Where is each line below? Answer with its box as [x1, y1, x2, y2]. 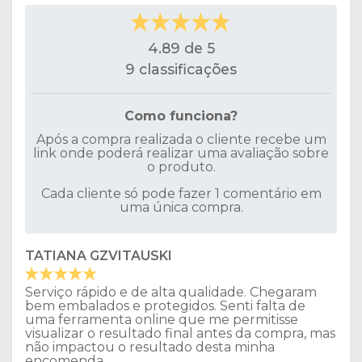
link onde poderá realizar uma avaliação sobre [33, 145, 329, 162]
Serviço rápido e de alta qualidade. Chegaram [25, 284, 317, 301]
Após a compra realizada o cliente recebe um [36, 132, 326, 148]
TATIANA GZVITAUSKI [25, 248, 172, 264]
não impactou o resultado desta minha [25, 339, 275, 356]
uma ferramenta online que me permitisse [25, 312, 298, 328]
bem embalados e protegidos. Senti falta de [25, 298, 305, 314]
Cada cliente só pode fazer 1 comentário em [40, 186, 322, 202]
